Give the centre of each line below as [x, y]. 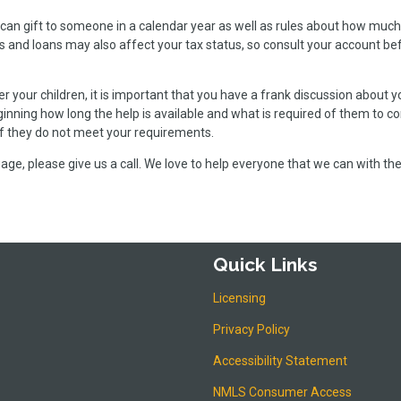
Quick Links [265, 265]
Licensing [239, 298]
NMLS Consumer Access [282, 392]
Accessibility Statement [280, 360]
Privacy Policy [252, 329]
